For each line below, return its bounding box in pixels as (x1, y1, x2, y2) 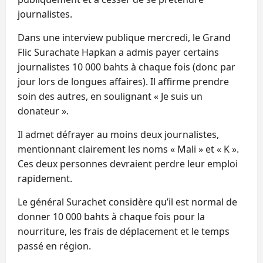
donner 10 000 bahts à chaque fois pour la (18, 210, 205, 223)
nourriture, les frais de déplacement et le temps (18, 224, 230, 238)
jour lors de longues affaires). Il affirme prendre (18, 75, 229, 88)
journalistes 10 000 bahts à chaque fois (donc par (18, 60, 235, 73)
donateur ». (18, 104, 69, 117)
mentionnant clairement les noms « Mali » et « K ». (18, 142, 239, 156)
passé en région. (18, 239, 91, 252)
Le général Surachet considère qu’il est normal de (18, 195, 237, 208)
